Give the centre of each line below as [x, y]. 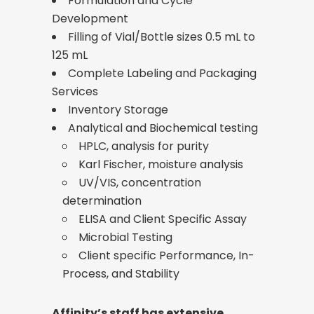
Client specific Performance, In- [166, 256]
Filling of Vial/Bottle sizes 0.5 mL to [162, 37]
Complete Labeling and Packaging [162, 74]
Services [75, 92]
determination [102, 201]
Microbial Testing [125, 238]
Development [90, 19]
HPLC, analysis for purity [144, 146]
